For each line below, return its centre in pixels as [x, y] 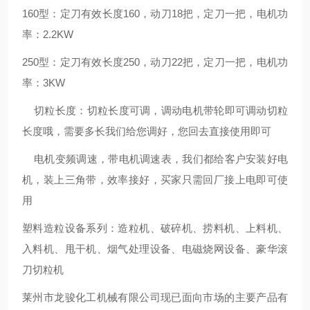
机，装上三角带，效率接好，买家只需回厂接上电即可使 [155, 180]
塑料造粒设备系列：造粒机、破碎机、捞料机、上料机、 [155, 228]
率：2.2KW [48, 34]
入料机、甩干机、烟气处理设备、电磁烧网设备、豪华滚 [155, 249]
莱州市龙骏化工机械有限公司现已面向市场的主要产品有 [155, 297]
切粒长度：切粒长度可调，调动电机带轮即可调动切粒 [155, 110]
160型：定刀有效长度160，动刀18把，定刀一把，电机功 [155, 13]
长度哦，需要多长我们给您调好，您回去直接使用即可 [147, 131]
